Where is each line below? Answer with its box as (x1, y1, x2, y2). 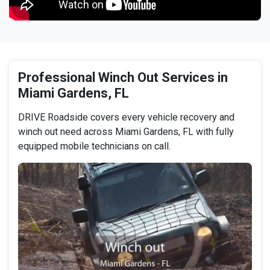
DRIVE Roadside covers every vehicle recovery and (18, 111, 234, 124)
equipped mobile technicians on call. (18, 140, 171, 152)
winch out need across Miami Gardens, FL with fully (18, 126, 234, 138)
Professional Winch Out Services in (18, 70, 228, 86)
